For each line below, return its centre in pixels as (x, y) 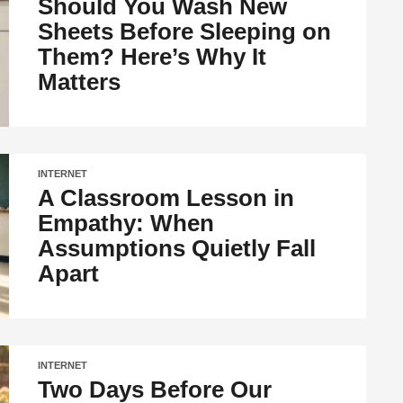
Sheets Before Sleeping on (185, 31)
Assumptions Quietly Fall (177, 248)
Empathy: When (126, 223)
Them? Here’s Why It (152, 56)
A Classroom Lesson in (166, 197)
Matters (80, 81)
